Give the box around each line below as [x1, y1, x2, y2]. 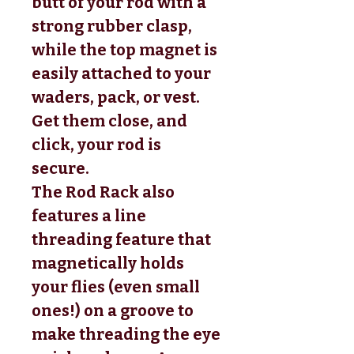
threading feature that [32, 229, 211, 249]
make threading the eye [32, 324, 220, 344]
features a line [32, 205, 146, 225]
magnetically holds [32, 253, 184, 273]
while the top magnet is [32, 40, 217, 59]
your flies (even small [32, 277, 200, 296]
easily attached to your [32, 63, 211, 83]
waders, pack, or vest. [32, 87, 200, 107]
